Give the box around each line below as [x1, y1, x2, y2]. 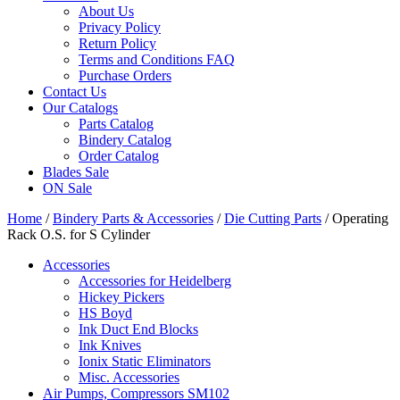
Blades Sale [43, 164, 109, 180]
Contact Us [43, 84, 106, 100]
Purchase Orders [79, 68, 171, 84]
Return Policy [79, 36, 156, 52]
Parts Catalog [79, 116, 154, 132]
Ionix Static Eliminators [79, 354, 211, 370]
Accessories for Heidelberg [79, 273, 231, 289]
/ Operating [321, 211, 388, 227]
